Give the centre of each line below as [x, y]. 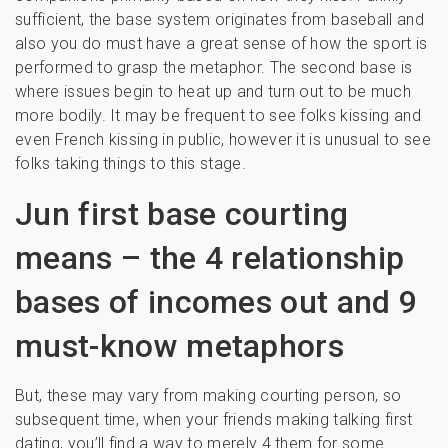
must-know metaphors [180, 346]
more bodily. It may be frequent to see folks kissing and [218, 115]
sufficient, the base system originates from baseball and [219, 19]
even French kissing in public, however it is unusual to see [223, 139]
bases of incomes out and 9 [216, 302]
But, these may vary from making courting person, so [208, 395]
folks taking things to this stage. [130, 163]
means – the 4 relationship [210, 258]
